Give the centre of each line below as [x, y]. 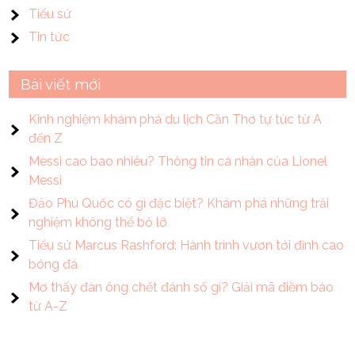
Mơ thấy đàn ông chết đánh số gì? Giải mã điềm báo [181, 287]
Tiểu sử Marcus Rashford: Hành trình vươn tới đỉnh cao [187, 245]
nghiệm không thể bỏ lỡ [98, 222]
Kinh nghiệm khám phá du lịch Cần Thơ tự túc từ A [176, 119]
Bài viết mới [61, 84]
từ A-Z [48, 306]
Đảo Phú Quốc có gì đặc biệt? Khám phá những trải [179, 203]
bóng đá [53, 264]
